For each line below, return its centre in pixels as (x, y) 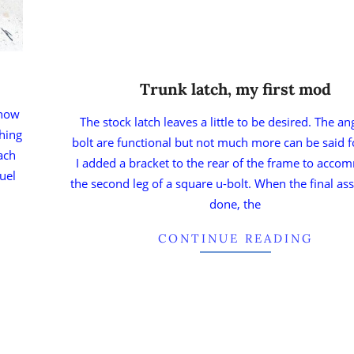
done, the (235, 203)
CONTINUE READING (235, 238)
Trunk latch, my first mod (235, 88)
